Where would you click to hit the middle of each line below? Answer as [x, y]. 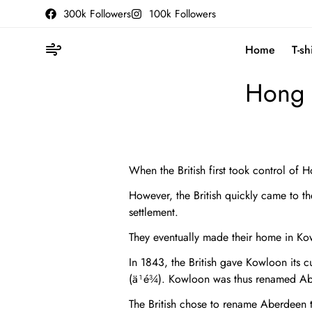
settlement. [154, 212]
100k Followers [182, 14]
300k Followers [97, 14]
